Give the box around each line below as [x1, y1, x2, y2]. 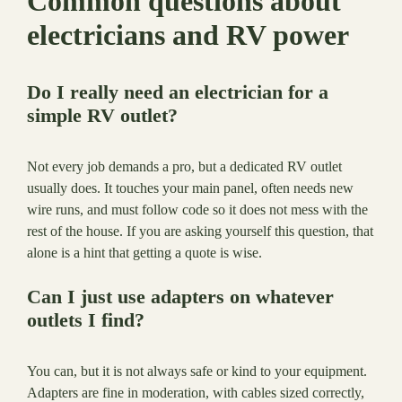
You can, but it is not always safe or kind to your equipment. [27, 363, 367, 380]
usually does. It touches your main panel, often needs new [27, 180, 354, 197]
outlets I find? [27, 309, 144, 332]
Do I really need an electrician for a [27, 81, 328, 104]
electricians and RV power [27, 19, 349, 52]
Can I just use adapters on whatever [27, 285, 334, 309]
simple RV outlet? [27, 104, 178, 127]
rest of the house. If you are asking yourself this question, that [27, 223, 373, 240]
